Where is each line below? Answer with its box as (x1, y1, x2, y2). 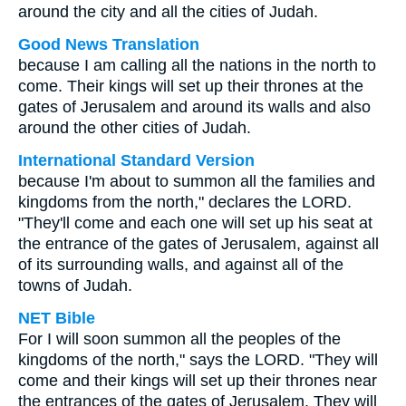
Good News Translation (18, 35, 199, 53)
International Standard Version (18, 151, 255, 169)
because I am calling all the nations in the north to (18, 56, 376, 74)
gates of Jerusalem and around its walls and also (18, 98, 371, 116)
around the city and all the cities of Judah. (18, 3, 318, 21)
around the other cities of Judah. (18, 119, 251, 137)
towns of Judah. (18, 276, 132, 295)
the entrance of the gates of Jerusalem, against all (18, 235, 379, 253)
